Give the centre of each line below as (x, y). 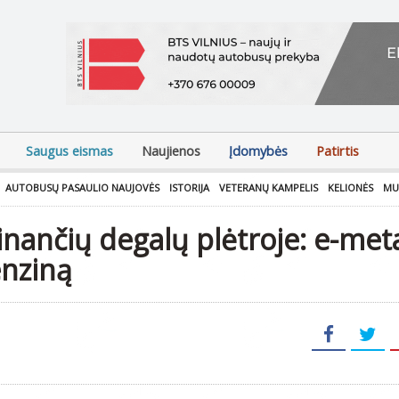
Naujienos (171, 151)
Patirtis (338, 151)
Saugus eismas (69, 151)
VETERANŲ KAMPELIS (269, 187)
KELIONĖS (350, 187)
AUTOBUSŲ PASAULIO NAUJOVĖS (82, 187)
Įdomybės (258, 151)
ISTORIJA (189, 187)
